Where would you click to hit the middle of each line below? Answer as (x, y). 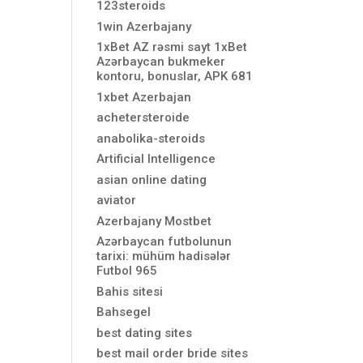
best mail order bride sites (173, 353)
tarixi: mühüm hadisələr (164, 256)
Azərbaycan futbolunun (164, 241)
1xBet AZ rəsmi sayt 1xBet (172, 47)
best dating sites (145, 333)
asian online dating (152, 179)
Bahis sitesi (130, 291)
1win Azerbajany (144, 26)
